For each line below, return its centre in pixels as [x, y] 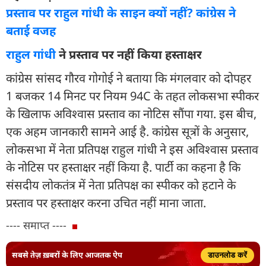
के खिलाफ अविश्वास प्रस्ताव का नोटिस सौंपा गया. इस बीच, [131, 113]
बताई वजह [31, 30]
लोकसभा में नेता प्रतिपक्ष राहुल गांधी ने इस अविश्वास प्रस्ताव [132, 149]
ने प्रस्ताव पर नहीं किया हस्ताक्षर [129, 54]
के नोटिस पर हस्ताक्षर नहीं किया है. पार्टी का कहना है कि [123, 167]
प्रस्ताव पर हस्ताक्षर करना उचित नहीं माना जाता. [106, 202]
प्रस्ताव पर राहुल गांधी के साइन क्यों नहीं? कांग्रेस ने [121, 12]
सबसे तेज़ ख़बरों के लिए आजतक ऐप [67, 255]
